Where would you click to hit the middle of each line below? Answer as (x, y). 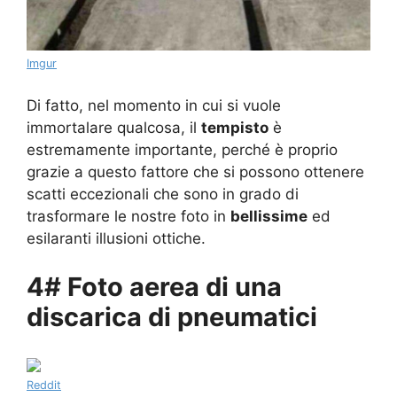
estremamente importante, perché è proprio (182, 149)
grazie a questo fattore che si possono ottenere (195, 171)
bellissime (269, 216)
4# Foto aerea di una (154, 287)
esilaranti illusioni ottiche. (116, 238)
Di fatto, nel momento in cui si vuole (154, 105)
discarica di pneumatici (172, 317)
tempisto (235, 127)
